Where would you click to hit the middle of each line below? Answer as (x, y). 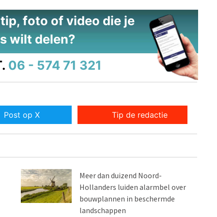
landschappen (103, 210)
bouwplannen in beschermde (127, 198)
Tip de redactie (140, 115)
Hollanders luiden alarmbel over (133, 187)
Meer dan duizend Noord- (121, 175)
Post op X (22, 115)
